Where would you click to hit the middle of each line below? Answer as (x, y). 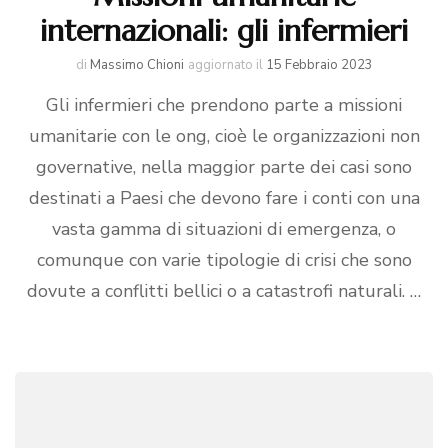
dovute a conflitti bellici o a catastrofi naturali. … (224, 291)
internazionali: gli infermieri (224, 30)
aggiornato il (226, 65)
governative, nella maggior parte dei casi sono (224, 167)
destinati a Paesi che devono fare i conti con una (224, 198)
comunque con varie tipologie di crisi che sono (224, 260)
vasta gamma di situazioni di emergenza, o (224, 229)
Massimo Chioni (136, 65)
